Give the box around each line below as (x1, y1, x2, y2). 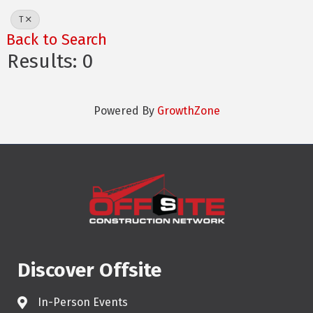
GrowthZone (156, 104, 220, 117)
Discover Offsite (17, 258, 161, 282)
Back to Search (6, 31, 107, 49)
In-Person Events (38, 295, 128, 309)
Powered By (93, 104, 157, 117)
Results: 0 (7, 50, 93, 73)
